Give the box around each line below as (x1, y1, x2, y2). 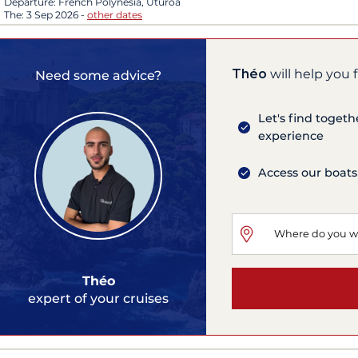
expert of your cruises (28, 290, 169, 306)
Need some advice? (35, 67, 161, 83)
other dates (87, 9, 142, 22)
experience (258, 129, 324, 144)
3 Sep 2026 (26, 9, 81, 22)
